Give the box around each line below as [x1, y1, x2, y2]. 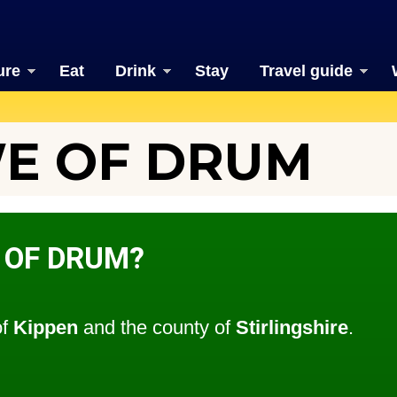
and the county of [78, 316, 236, 339]
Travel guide [259, 62, 353, 80]
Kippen [13, 316, 78, 339]
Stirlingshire [236, 316, 348, 339]
